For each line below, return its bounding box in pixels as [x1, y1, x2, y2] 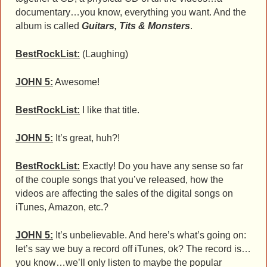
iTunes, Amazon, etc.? [15, 202, 108, 213]
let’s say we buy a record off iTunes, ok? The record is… [15, 244, 251, 254]
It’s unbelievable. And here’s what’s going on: [53, 230, 246, 240]
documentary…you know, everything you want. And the [15, 7, 246, 18]
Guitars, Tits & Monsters [82, 21, 190, 32]
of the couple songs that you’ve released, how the [15, 175, 223, 185]
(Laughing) [80, 49, 128, 60]
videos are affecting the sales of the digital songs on [15, 188, 233, 199]
